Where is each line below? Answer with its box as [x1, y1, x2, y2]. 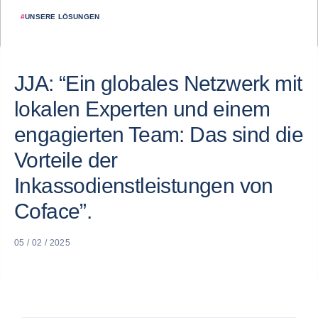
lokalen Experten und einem [14, 97, 270, 121]
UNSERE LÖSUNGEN [25, 13, 100, 21]
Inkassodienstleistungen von [14, 174, 273, 197]
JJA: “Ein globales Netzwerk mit [14, 72, 302, 95]
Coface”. [14, 199, 92, 223]
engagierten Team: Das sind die [14, 123, 303, 146]
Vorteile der [14, 148, 118, 172]
